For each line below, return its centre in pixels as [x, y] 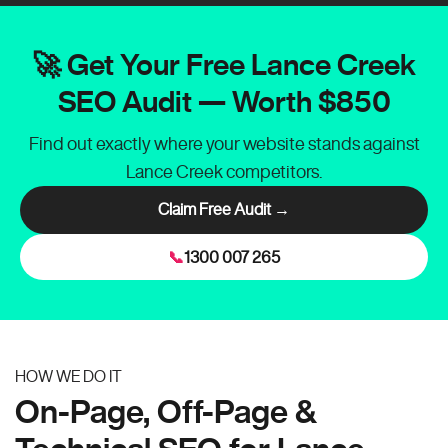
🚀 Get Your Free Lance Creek [224, 64]
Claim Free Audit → [224, 209]
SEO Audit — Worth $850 [224, 101]
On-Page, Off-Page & [166, 411]
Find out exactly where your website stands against [224, 143]
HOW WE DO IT [68, 376]
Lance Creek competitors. [224, 171]
